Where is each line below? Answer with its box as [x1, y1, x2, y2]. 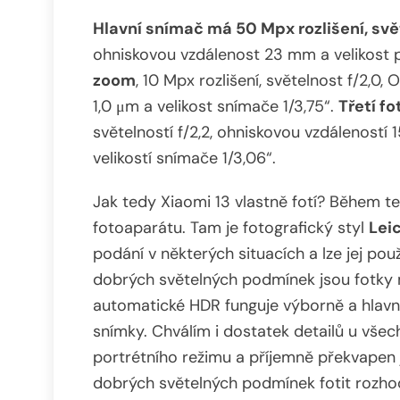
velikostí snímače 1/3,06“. [93, 147, 276, 170]
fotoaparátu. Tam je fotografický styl [93, 217, 369, 239]
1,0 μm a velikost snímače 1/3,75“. [93, 96, 338, 118]
